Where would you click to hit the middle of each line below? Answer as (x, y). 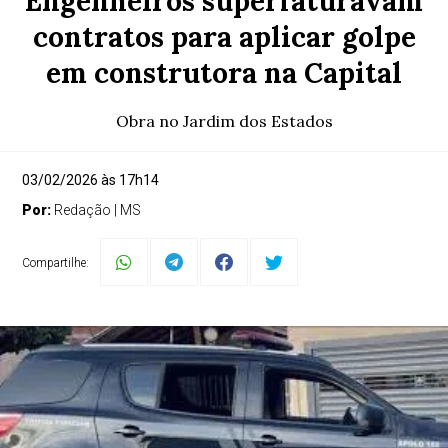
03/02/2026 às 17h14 (91, 180)
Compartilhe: (56, 263)
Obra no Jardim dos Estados (224, 121)
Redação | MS (98, 210)
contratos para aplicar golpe (224, 37)
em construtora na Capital (224, 73)
